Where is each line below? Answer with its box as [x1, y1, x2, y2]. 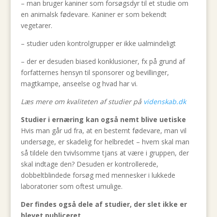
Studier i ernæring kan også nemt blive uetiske [20, 115, 186, 124]
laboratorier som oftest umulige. [20, 182, 123, 191]
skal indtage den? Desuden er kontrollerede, [20, 159, 158, 169]
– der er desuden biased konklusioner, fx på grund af [20, 57, 185, 66]
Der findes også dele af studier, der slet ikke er [20, 200, 187, 209]
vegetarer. [20, 21, 52, 30]
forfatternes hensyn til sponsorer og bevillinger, [20, 68, 169, 77]
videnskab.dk [143, 97, 186, 106]
